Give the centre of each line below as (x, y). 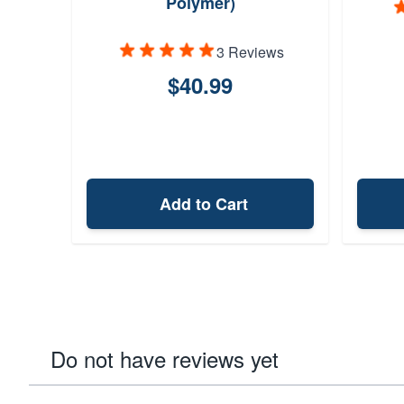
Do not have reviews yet (165, 358)
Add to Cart (204, 204)
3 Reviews (250, 52)
